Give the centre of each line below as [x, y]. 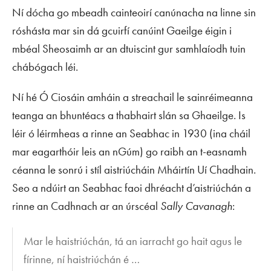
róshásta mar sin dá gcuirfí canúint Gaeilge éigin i [122, 30]
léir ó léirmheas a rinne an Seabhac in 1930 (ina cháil [131, 133]
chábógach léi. [45, 67]
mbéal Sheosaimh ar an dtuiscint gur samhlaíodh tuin [129, 48]
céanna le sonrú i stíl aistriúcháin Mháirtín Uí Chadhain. [134, 169]
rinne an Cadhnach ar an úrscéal [86, 206]
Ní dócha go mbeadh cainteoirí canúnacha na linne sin [134, 12]
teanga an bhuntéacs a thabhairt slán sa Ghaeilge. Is [129, 115]
